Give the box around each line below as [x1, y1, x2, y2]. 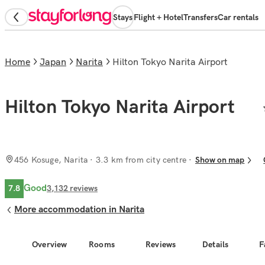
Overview [32, 239, 67, 250]
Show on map [195, 155, 245, 166]
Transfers [183, 12, 218, 22]
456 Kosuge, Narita [14, 154, 88, 166]
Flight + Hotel [134, 12, 183, 22]
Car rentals [218, 12, 258, 22]
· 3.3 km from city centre [88, 154, 187, 166]
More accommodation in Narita [14, 204, 144, 216]
